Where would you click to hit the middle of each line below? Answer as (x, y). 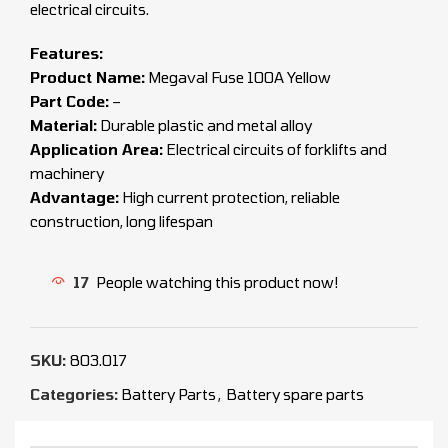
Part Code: (69, 101)
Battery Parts (168, 394)
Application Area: (96, 149)
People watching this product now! (217, 281)
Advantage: (74, 197)
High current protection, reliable (229, 197)
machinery (67, 173)
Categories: (74, 394)
